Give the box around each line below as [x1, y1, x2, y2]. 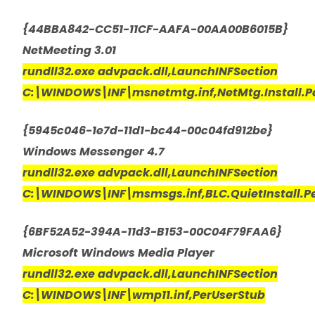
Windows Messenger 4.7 [22, 143, 165, 160]
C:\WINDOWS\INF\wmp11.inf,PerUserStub [22, 286, 265, 303]
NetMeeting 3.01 [22, 41, 116, 58]
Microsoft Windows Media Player [22, 244, 214, 261]
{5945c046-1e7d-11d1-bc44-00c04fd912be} [22, 122, 273, 139]
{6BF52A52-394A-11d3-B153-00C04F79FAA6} [22, 223, 282, 240]
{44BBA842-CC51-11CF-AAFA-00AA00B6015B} [22, 20, 288, 37]
